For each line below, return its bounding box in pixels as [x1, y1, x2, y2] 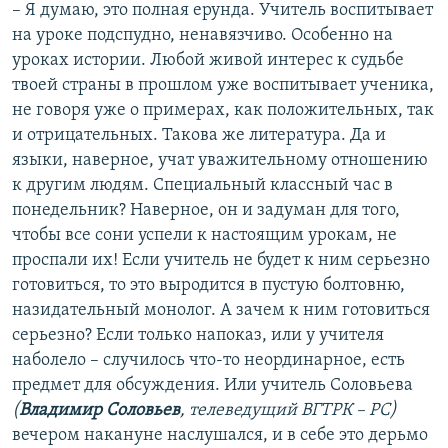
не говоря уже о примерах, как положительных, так [12, 101, 434, 121]
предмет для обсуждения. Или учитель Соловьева [12, 376, 413, 396]
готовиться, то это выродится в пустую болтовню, [12, 276, 405, 296]
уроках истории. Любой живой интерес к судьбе [12, 51, 404, 71]
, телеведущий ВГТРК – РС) [180, 401, 397, 421]
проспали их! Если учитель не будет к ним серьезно [12, 251, 430, 271]
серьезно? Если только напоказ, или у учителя [12, 326, 384, 346]
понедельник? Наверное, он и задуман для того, [12, 201, 400, 221]
